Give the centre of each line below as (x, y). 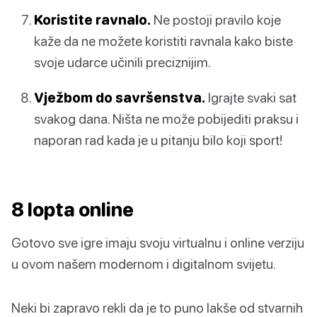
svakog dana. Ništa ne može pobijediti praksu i (166, 118)
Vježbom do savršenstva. (120, 97)
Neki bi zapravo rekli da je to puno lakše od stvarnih (157, 307)
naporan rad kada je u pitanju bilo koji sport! (158, 139)
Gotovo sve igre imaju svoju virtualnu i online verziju (158, 242)
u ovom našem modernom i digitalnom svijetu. (144, 263)
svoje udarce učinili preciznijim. (122, 62)
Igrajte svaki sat (251, 97)
